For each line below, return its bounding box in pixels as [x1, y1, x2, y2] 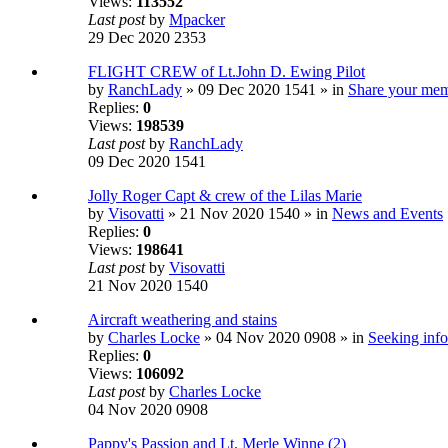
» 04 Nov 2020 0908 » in [200, 329, 368, 347]
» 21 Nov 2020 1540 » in [164, 205, 332, 223]
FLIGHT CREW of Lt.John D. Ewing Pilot [88, 63, 365, 81]
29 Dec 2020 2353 [88, 29, 206, 47]
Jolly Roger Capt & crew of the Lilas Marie [88, 187, 362, 205]
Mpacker [169, 11, 225, 29]
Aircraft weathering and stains [88, 311, 277, 329]
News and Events [332, 205, 443, 223]
